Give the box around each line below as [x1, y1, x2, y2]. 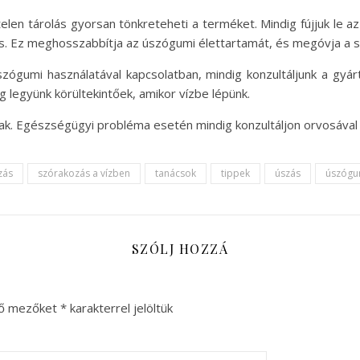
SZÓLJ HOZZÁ [131, 240, 229, 257]
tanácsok [155, 166, 196, 180]
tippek [221, 166, 250, 180]
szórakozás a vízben [38, 166, 130, 180]
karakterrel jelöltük [67, 300, 173, 316]
